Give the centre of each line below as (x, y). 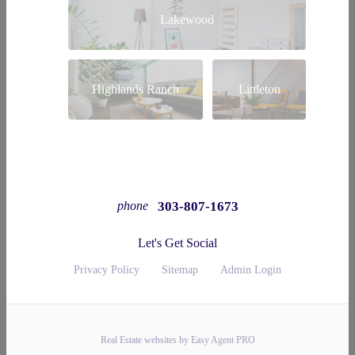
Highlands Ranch (136, 89)
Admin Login (251, 269)
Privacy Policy (107, 269)
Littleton (259, 89)
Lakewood (187, 19)
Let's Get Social (177, 242)
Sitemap (180, 269)
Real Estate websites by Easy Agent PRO (177, 340)
